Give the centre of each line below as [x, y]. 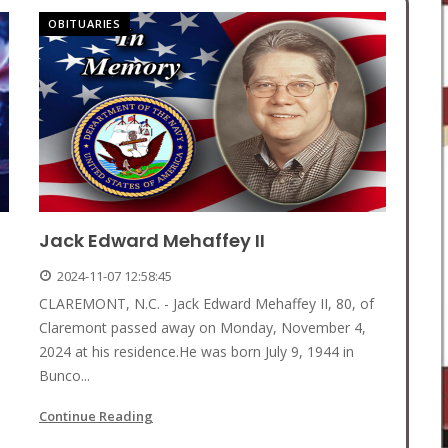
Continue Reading [96, 416]
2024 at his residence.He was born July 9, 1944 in [196, 352]
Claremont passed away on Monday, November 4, [202, 328]
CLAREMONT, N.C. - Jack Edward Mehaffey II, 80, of [206, 304]
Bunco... [64, 376]
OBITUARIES [84, 24]
